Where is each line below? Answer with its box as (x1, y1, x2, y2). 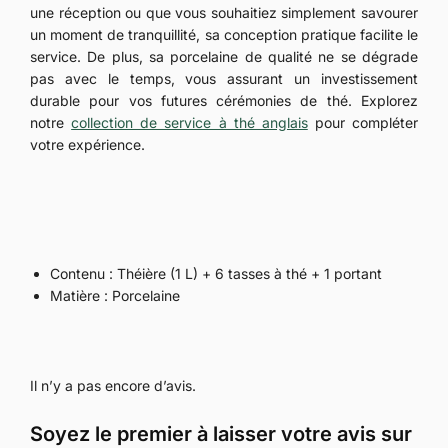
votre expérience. (30, 135, 145, 153)
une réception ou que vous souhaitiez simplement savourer (30, 3, 418, 21)
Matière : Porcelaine (50, 287, 180, 305)
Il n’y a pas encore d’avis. (30, 376, 196, 394)
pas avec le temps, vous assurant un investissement (30, 69, 418, 87)
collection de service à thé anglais (71, 113, 308, 131)
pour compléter (307, 113, 418, 131)
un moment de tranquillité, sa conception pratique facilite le (30, 25, 418, 43)
